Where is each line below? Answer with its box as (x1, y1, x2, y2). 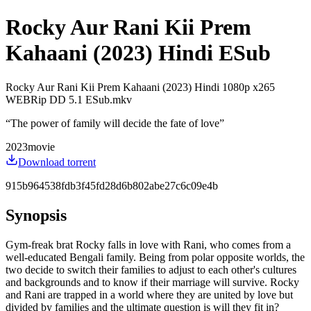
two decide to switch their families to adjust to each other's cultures (6, 263, 296, 276)
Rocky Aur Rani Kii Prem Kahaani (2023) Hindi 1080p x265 (6, 81, 275, 93)
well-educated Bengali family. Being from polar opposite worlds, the (6, 251, 305, 263)
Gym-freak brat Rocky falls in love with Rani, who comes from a (6, 238, 291, 251)
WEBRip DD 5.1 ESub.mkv (6, 93, 132, 106)
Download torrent (18, 155, 96, 168)
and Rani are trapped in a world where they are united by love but (6, 288, 293, 301)
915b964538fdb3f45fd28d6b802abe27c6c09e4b (6, 179, 218, 192)
